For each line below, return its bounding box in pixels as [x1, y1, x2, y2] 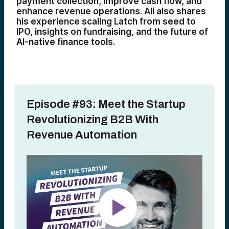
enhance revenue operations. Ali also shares [16, 6, 206, 16]
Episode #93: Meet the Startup [27, 98, 186, 110]
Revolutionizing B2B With [27, 113, 158, 126]
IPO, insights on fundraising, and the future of [16, 27, 208, 37]
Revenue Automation [27, 129, 137, 141]
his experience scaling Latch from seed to [16, 16, 196, 27]
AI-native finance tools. [16, 37, 115, 47]
